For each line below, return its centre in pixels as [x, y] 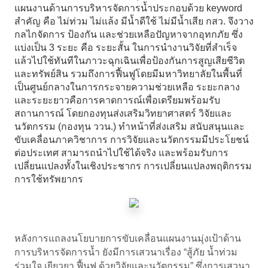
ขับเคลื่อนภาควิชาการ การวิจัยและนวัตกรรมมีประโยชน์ [131, 140]
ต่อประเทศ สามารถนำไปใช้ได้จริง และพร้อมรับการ [121, 153]
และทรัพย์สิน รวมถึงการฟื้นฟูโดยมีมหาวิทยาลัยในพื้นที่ [128, 74]
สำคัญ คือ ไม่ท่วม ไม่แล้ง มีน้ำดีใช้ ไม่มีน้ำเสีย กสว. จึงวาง [134, 22]
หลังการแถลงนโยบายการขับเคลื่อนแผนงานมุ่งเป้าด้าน [127, 239]
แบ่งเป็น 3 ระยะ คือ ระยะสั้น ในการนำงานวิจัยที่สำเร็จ [125, 48]
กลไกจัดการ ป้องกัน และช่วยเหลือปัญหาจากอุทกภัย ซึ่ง [128, 35]
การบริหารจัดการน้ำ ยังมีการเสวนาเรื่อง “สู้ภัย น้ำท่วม [126, 252]
